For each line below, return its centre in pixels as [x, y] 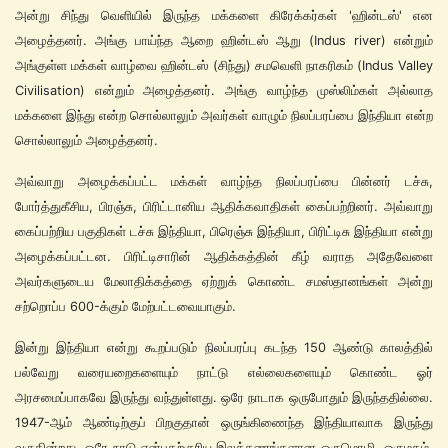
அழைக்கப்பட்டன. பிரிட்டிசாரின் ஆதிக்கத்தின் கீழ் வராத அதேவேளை [224, 256]
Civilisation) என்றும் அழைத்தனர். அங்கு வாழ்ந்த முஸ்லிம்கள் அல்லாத [224, 90]
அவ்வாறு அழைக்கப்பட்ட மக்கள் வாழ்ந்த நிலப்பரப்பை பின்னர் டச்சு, [224, 181]
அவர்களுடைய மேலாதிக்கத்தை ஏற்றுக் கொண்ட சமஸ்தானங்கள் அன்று [224, 281]
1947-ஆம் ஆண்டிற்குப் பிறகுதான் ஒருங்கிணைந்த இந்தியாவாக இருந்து [224, 422]
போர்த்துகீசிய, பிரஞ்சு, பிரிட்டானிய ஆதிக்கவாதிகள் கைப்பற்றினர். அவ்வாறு [224, 206]
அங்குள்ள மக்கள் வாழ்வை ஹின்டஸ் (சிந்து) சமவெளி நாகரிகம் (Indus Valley [224, 65]
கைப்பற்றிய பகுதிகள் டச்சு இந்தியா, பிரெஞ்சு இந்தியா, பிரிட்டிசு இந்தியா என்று [224, 231]
